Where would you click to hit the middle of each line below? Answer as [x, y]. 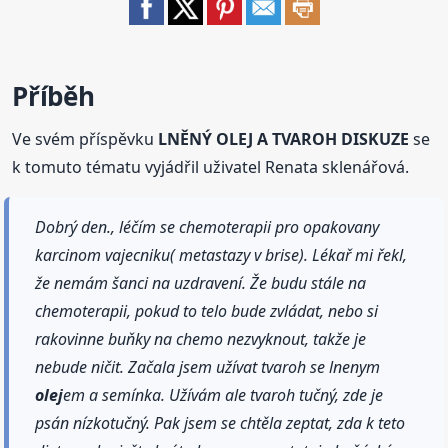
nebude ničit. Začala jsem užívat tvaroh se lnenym [208, 366]
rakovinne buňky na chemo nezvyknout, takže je [201, 338]
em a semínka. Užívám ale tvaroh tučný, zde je [223, 394]
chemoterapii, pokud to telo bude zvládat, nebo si [207, 310]
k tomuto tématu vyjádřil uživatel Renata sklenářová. [211, 166]
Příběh [53, 95]
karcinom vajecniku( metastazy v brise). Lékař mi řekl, [221, 254]
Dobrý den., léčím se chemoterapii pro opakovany [207, 226]
